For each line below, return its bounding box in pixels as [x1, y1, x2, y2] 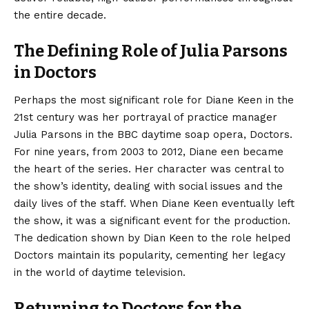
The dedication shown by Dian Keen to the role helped [14, 231, 290, 244]
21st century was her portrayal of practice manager [14, 110, 277, 123]
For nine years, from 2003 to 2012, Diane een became [14, 145, 283, 158]
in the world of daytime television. [14, 266, 186, 279]
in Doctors [14, 63, 97, 83]
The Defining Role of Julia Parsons [14, 41, 288, 61]
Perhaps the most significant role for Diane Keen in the [14, 93, 294, 106]
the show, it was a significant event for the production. [14, 214, 290, 227]
